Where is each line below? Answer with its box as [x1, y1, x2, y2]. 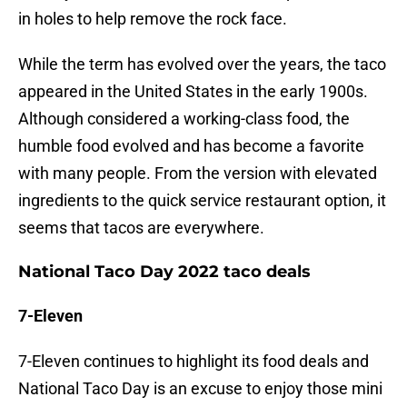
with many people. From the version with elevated [18, 164, 377, 184]
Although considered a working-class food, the [18, 109, 350, 129]
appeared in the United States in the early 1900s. [18, 82, 368, 102]
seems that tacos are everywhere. [18, 218, 264, 238]
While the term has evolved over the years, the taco [18, 55, 386, 74]
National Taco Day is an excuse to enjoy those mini [18, 379, 382, 399]
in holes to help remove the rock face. [18, 9, 287, 29]
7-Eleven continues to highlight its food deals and [18, 352, 369, 372]
